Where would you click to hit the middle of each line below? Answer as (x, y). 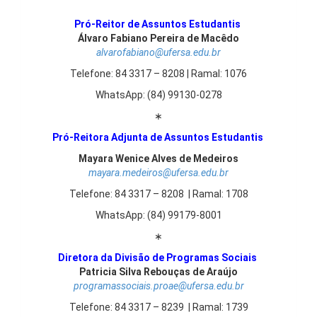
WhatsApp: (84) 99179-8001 (158, 215)
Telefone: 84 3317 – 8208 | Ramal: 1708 (158, 194)
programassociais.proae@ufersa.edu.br (158, 286)
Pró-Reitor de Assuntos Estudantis (158, 24)
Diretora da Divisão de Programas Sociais (158, 258)
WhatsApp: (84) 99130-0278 (158, 95)
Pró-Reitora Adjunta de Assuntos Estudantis (158, 137)
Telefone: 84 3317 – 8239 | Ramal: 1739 (158, 307)
